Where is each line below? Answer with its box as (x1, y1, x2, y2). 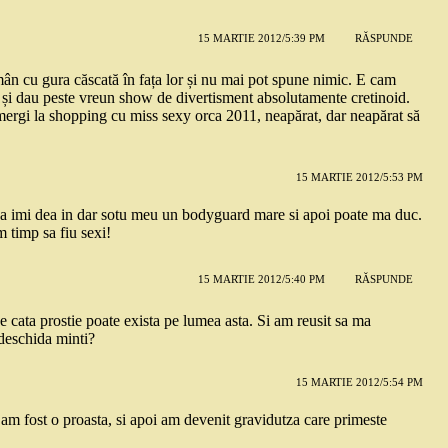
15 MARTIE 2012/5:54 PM (295, 375, 423, 388)
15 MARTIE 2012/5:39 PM (197, 32, 325, 45)
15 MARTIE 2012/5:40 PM (197, 273, 325, 286)
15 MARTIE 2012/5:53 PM (295, 170, 423, 183)
